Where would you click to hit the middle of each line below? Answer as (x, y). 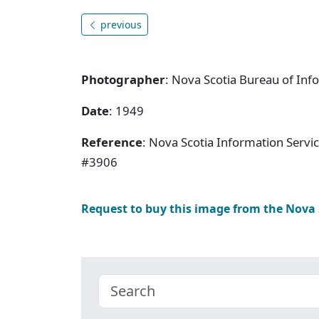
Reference (112, 142)
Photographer (123, 79)
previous (120, 24)
